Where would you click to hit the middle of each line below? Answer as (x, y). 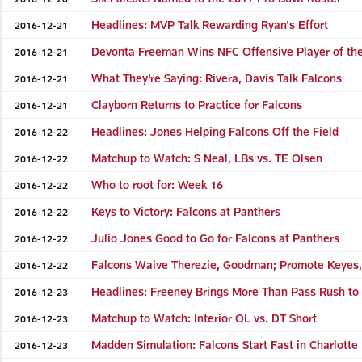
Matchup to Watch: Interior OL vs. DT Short (204, 318)
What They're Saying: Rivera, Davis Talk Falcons (217, 78)
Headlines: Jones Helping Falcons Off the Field (215, 131)
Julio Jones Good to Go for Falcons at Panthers (216, 238)
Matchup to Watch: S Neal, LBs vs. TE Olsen (207, 158)
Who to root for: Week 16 (158, 184)
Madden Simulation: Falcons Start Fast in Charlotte (225, 344)
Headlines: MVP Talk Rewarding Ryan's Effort (210, 24)
